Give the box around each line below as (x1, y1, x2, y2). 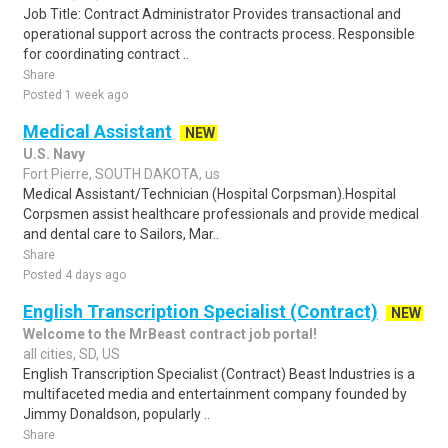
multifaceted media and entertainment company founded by (23, 386, 407, 402)
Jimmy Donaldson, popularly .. (23, 406, 210, 422)
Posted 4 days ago (23, 268, 126, 282)
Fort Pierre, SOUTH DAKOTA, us (23, 166, 220, 182)
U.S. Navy (23, 146, 85, 162)
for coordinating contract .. (23, 46, 189, 62)
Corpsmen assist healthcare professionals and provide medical (23, 206, 419, 222)
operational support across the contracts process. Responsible (23, 26, 415, 42)
